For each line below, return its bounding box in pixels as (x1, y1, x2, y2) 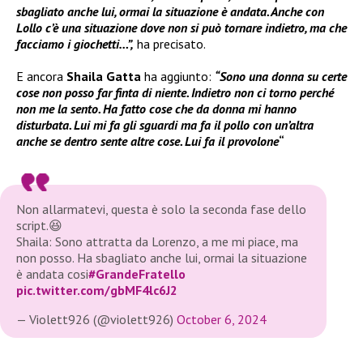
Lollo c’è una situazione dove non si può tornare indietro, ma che (16, 19, 347, 36)
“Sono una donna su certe (215, 68, 347, 85)
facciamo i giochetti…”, (16, 36, 134, 53)
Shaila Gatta (66, 68, 141, 85)
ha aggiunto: (141, 68, 215, 85)
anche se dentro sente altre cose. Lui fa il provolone (16, 133, 279, 150)
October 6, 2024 (177, 311, 267, 328)
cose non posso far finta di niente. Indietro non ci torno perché (16, 84, 334, 101)
